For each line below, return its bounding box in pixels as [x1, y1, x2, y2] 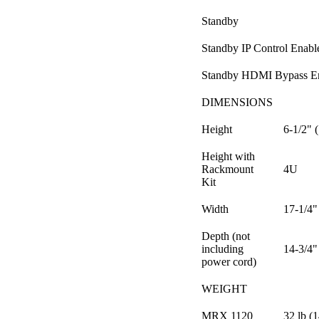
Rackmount [202, 162, 253, 175]
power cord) [202, 255, 256, 268]
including [202, 242, 244, 255]
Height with [202, 150, 255, 162]
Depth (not [202, 229, 250, 242]
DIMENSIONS [202, 95, 273, 108]
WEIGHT [202, 282, 247, 295]
